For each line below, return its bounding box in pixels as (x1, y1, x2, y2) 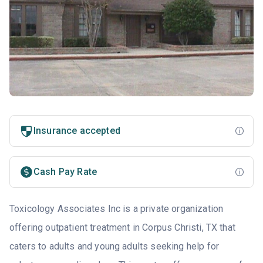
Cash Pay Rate (33, 166, 97, 177)
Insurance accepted (33, 124, 120, 136)
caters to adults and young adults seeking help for (9, 240, 220, 252)
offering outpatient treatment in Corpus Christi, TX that (9, 221, 235, 233)
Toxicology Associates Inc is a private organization (9, 203, 224, 214)
